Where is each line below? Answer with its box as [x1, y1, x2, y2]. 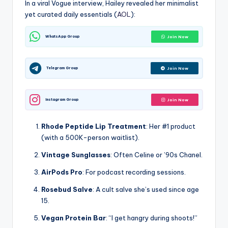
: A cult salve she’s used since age [93, 185, 199, 194]
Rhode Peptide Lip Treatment [41, 122, 146, 131]
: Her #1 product [146, 122, 195, 131]
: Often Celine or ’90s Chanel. [110, 151, 203, 159]
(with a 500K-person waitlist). [41, 133, 139, 142]
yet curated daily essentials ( [25, 10, 117, 19]
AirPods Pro [41, 168, 82, 177]
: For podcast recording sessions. [82, 168, 186, 177]
